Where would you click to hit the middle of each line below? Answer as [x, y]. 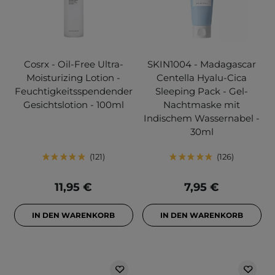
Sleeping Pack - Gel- [202, 91]
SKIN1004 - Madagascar [202, 64]
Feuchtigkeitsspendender [73, 91]
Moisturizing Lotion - [73, 78]
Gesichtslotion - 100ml [73, 105]
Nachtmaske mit [202, 105]
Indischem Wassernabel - [202, 118]
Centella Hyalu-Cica [202, 78]
